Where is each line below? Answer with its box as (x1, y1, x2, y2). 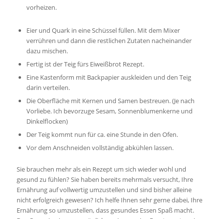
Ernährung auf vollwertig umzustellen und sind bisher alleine (16, 185, 192, 195)
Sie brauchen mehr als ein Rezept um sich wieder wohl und (16, 165, 186, 174)
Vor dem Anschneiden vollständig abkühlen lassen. (26, 143, 174, 153)
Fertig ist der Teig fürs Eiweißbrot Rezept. (26, 60, 144, 69)
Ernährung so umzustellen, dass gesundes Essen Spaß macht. (16, 206, 194, 215)
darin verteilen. (26, 83, 70, 92)
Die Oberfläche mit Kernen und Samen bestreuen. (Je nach (26, 96, 195, 106)
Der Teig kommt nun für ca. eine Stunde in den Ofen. (26, 130, 178, 139)
